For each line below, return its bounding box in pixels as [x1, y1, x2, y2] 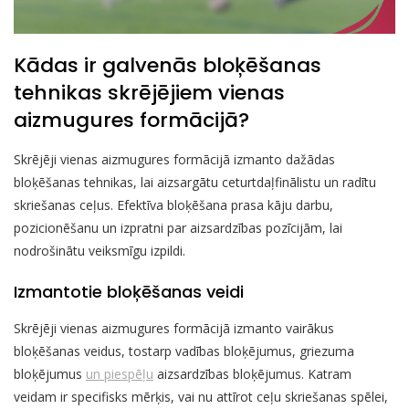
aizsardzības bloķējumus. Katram [153, 365, 351, 383]
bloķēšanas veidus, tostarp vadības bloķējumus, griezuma [14, 342, 354, 361]
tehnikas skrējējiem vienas [14, 79, 285, 108]
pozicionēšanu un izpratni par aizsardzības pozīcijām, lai [14, 219, 342, 237]
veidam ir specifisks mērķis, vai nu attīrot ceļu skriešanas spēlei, [14, 388, 388, 406]
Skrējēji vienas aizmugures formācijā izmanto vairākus [14, 320, 334, 338]
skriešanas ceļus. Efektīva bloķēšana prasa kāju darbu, [14, 196, 333, 215]
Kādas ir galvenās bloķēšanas [14, 51, 321, 80]
